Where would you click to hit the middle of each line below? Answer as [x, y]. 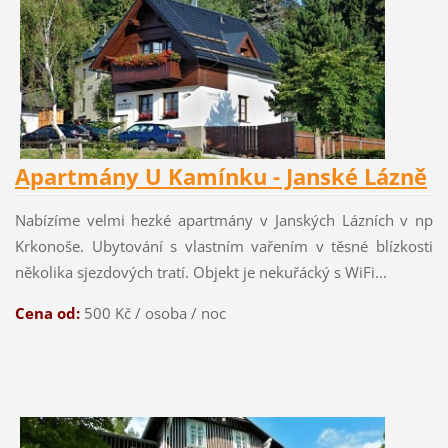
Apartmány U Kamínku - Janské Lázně [220, 177]
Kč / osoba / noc [170, 313]
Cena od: [49, 313]
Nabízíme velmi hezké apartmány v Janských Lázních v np [224, 220]
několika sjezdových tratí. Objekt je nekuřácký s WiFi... [200, 272]
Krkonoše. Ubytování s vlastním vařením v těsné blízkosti [224, 246]
